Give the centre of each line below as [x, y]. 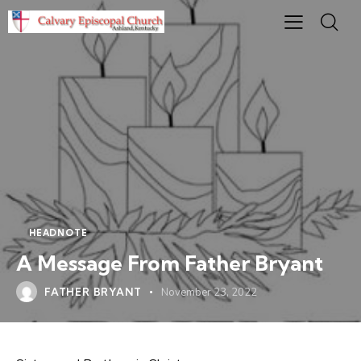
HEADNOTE [58, 233]
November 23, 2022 [209, 293]
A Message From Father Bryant [170, 263]
